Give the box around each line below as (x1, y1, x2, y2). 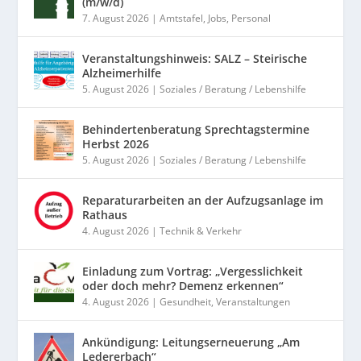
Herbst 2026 (82, 136, 150, 151)
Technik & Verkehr (160, 224, 243, 238)
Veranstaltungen (216, 295, 291, 309)
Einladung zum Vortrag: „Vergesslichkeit (82, 263, 304, 279)
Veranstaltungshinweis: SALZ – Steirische (82, 51, 308, 66)
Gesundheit (160, 295, 212, 309)
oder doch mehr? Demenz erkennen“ (82, 278, 284, 293)
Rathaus (82, 207, 128, 222)
